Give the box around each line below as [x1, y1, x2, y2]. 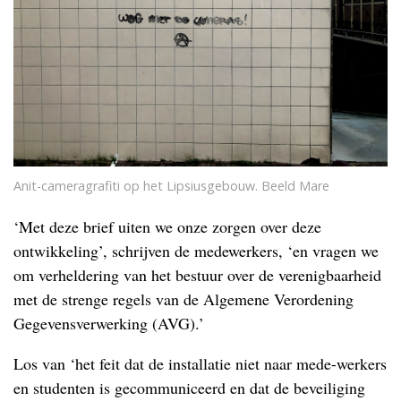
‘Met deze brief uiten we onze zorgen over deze [13, 215, 321, 237]
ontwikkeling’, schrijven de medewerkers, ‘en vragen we [13, 239, 379, 261]
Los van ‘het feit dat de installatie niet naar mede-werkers [13, 352, 387, 374]
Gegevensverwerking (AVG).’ [13, 311, 204, 334]
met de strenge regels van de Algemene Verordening [13, 287, 354, 310]
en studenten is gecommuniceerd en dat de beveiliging [13, 376, 365, 398]
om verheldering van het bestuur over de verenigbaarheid [13, 263, 381, 286]
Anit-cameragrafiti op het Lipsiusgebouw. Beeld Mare [13, 176, 329, 194]
